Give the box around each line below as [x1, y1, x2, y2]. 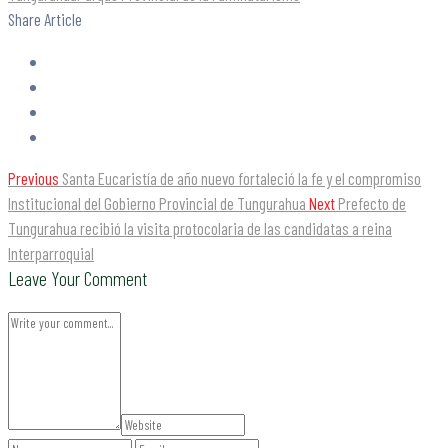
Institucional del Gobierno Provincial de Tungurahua [8, 192, 306, 213]
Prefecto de [338, 192, 406, 213]
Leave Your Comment [8, 265, 147, 290]
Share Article [8, 8, 82, 29]
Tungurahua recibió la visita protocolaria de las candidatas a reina [8, 217, 392, 238]
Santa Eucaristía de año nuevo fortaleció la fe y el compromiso [62, 167, 421, 188]
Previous [8, 167, 59, 188]
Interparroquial [8, 242, 94, 263]
